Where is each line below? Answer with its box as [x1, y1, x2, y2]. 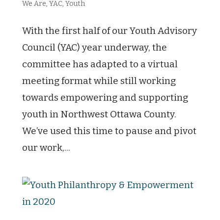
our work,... [22, 142, 70, 153]
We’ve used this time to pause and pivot [22, 125, 196, 137]
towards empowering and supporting [22, 92, 188, 103]
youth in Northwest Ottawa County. [22, 109, 176, 120]
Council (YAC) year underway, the [22, 42, 167, 53]
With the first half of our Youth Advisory [22, 25, 197, 36]
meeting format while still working [22, 75, 176, 86]
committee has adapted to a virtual [22, 58, 178, 70]
